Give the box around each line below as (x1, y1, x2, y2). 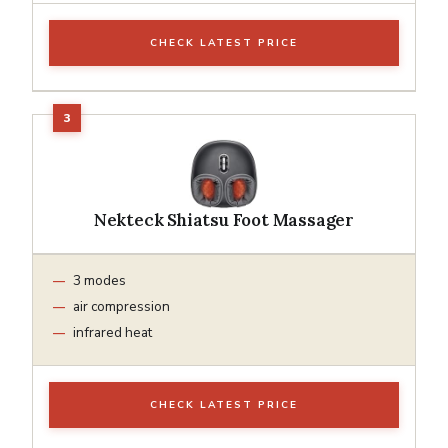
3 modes (73, 270, 126, 290)
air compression (73, 296, 170, 316)
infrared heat (73, 322, 152, 342)
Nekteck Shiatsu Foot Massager (93, 208, 355, 231)
